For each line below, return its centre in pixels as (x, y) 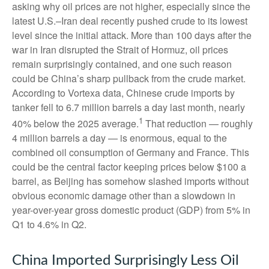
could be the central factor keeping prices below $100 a (129, 166)
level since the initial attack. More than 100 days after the (132, 35)
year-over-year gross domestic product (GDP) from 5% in (131, 210)
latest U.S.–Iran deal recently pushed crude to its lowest (130, 20)
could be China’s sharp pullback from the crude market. (129, 78)
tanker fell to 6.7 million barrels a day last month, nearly (128, 107)
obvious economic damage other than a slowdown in (124, 195)
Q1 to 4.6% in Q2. (49, 224)
